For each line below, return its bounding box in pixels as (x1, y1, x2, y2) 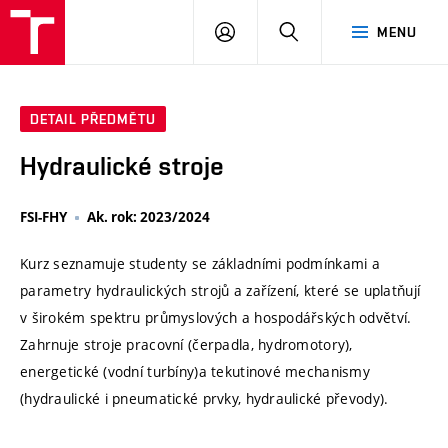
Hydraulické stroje (20, 151, 224, 182)
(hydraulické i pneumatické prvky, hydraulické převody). (20, 389, 389, 409)
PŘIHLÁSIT (234, 23, 306, 39)
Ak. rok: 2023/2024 (87, 208, 210, 227)
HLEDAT (298, 23, 351, 39)
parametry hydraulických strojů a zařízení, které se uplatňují (20, 281, 421, 301)
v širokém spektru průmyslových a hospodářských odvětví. (20, 308, 412, 328)
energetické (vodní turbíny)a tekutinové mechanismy (20, 362, 370, 382)
